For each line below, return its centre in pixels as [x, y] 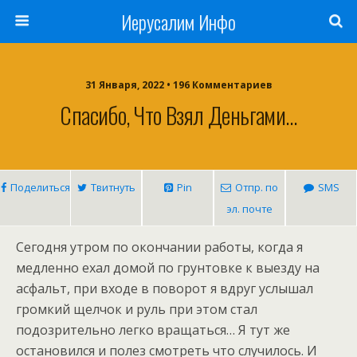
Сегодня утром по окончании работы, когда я [159, 247]
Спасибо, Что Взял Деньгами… [178, 115]
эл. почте [249, 209]
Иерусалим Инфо [178, 22]
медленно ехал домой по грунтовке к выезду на [168, 268]
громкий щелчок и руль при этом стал [137, 309]
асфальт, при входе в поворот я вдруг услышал [165, 288]
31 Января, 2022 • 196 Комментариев [178, 85]
